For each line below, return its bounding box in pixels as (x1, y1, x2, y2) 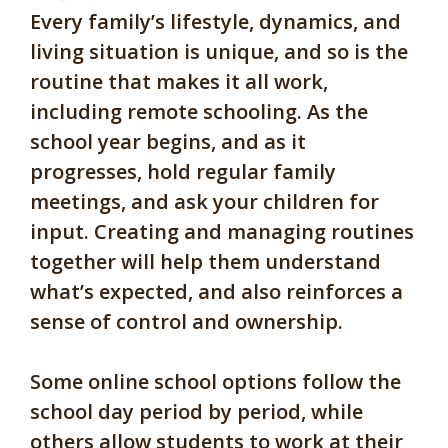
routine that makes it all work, (30, 67, 328, 95)
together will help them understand (30, 247, 381, 275)
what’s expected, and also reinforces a (30, 277, 403, 305)
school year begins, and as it (30, 127, 306, 155)
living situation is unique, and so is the (30, 37, 408, 65)
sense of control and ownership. (30, 307, 343, 335)
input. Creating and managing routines (30, 217, 414, 245)
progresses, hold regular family (30, 157, 336, 185)
